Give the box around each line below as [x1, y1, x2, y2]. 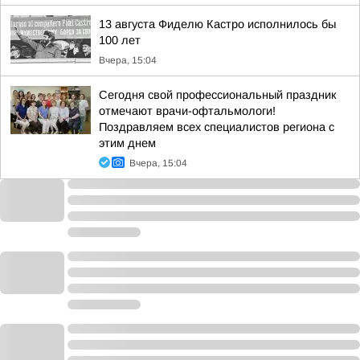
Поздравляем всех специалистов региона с [99, 121, 334, 133]
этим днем [99, 137, 156, 149]
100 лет [99, 34, 141, 47]
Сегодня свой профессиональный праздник [99, 88, 336, 101]
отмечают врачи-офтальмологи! [99, 104, 276, 117]
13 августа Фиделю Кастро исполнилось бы [99, 18, 336, 31]
